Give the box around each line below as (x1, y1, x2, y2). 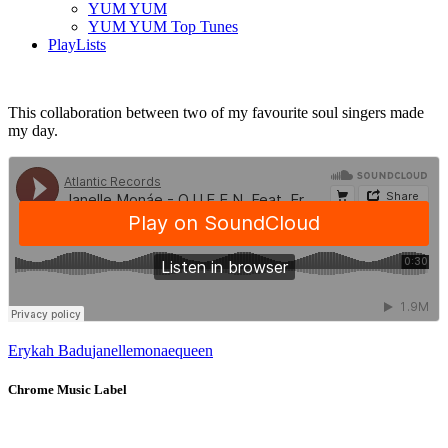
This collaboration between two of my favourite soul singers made (8, 103, 424, 121)
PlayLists (48, 35, 106, 53)
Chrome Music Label (8, 382, 127, 398)
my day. (8, 121, 58, 139)
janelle (92, 341, 133, 359)
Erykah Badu (8, 341, 92, 359)
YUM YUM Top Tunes (88, 17, 238, 35)
